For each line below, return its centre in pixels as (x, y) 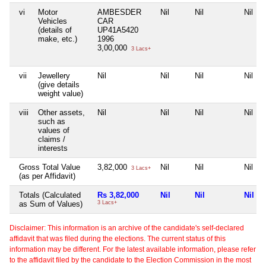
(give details (59, 85)
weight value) (61, 94)
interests (53, 148)
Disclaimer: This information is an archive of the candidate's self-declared (127, 228)
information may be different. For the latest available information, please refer (133, 250)
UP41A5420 (118, 30)
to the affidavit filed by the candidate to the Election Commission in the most (130, 260)
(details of (55, 30)
